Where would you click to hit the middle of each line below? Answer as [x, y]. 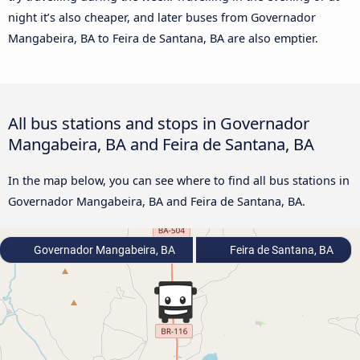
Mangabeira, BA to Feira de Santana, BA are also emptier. [163, 39]
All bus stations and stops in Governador [159, 123]
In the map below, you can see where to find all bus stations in [179, 181]
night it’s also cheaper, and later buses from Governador [162, 18]
